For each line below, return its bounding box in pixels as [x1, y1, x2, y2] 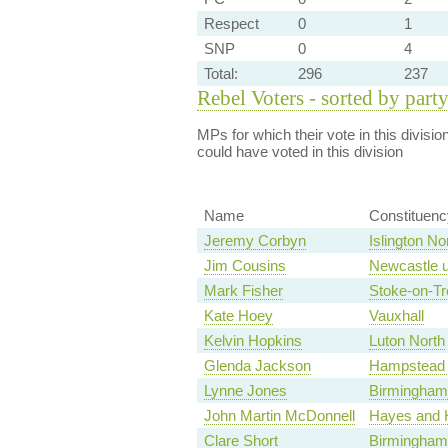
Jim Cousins [203, 257, 286, 275]
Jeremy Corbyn [203, 232, 306, 250]
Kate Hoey [203, 307, 273, 325]
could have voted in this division [196, 143, 403, 160]
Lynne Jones [203, 382, 287, 400]
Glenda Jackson [203, 357, 311, 375]
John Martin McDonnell [203, 407, 355, 425]
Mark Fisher [203, 282, 283, 300]
